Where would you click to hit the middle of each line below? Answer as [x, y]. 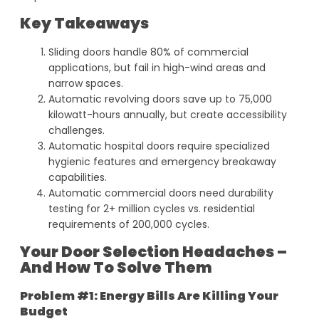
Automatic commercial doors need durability [161, 193]
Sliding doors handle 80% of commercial [148, 52]
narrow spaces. [87, 83]
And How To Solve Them [116, 268]
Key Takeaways [84, 23]
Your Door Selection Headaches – [153, 252]
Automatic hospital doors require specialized [159, 146]
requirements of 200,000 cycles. [129, 224]
